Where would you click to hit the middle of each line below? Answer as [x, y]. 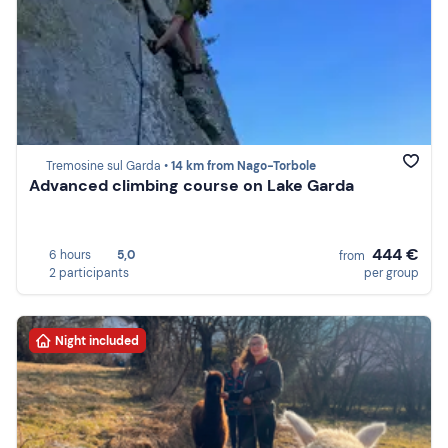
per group [391, 272]
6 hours [70, 254]
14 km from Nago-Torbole [243, 166]
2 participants [89, 272]
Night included [97, 340]
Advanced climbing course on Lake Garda [191, 186]
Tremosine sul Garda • [108, 166]
